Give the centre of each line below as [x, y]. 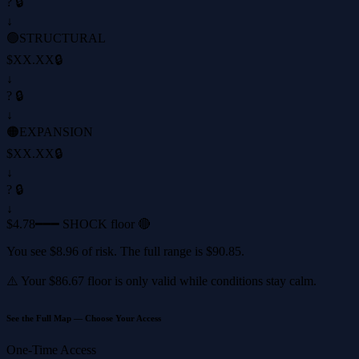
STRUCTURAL [63, 38]
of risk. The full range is [142, 251]
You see [28, 251]
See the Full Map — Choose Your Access [84, 318]
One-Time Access [51, 349]
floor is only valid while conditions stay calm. [200, 280]
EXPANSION [56, 131]
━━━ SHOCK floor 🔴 [93, 224]
